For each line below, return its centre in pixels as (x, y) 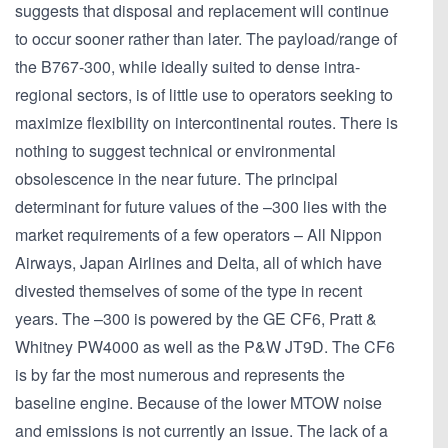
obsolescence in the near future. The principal (176, 179)
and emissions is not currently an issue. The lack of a (201, 431)
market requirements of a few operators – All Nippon (198, 235)
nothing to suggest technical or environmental (175, 151)
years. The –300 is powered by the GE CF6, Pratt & (196, 319)
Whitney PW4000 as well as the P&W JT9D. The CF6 (205, 347)
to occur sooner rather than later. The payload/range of (206, 39)
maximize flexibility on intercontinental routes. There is (206, 123)
